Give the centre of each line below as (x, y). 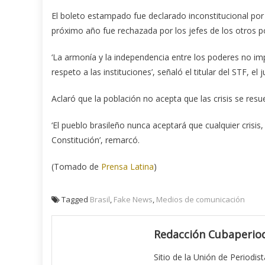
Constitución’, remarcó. (96, 140)
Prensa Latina (126, 166)
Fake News (133, 199)
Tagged (76, 199)
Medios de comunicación (201, 199)
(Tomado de (75, 166)
